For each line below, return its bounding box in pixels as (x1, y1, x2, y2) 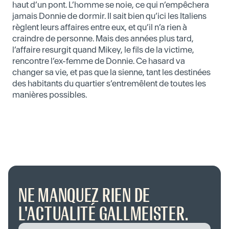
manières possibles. (12, 89, 87, 100)
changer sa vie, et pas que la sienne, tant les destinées (12, 67, 211, 77)
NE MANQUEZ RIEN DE (18, 184, 150, 207)
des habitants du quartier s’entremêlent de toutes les (12, 78, 206, 88)
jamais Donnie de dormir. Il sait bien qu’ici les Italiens (12, 11, 207, 21)
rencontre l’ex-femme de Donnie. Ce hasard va (12, 56, 185, 66)
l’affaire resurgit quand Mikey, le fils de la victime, (12, 44, 194, 55)
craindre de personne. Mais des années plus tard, (12, 33, 194, 43)
